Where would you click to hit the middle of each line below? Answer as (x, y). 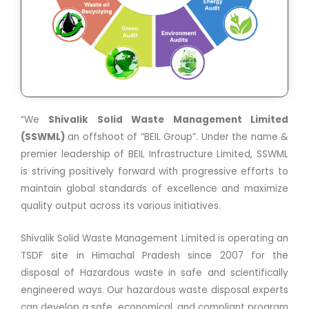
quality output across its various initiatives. (121, 206)
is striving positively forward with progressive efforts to (154, 172)
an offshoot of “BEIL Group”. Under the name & (178, 137)
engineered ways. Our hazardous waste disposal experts (154, 290)
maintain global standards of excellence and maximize (154, 189)
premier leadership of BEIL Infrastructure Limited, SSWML (154, 154)
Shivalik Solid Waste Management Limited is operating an (154, 239)
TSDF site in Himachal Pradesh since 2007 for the (154, 256)
